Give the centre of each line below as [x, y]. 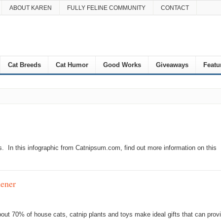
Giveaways [172, 65]
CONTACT [175, 8]
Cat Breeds [24, 65]
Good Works [122, 65]
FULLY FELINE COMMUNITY [106, 8]
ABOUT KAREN [30, 8]
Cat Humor [72, 65]
